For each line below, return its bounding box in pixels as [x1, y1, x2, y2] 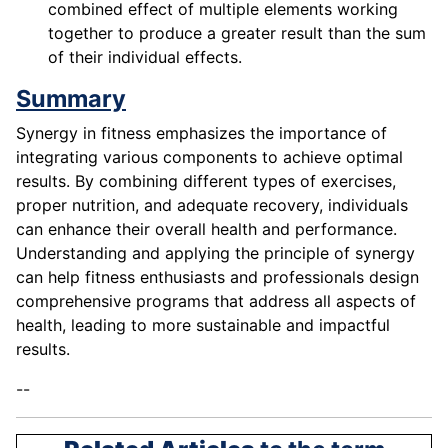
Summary [16, 84, 126, 114]
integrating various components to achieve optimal [16, 147, 403, 168]
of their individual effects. [48, 47, 242, 68]
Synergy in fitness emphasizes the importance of [16, 123, 387, 144]
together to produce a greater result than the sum [48, 23, 426, 44]
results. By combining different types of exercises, [16, 171, 396, 192]
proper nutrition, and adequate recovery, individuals [16, 195, 408, 216]
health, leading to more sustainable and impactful [16, 315, 390, 336]
